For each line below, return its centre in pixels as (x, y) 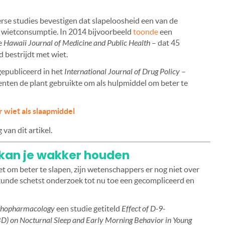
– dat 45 (165, 43)
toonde (146, 32)
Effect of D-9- (143, 209)
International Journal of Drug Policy (122, 72)
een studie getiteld (88, 209)
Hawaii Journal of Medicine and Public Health (77, 43)
